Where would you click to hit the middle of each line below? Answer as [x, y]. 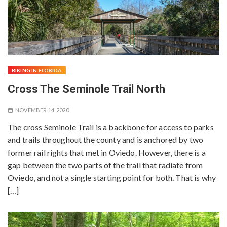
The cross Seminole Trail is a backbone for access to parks [111, 127]
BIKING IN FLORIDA [37, 71]
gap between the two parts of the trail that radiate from [105, 165]
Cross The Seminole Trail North [86, 89]
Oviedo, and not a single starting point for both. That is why [112, 178]
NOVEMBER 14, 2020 [42, 110]
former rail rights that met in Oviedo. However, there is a [107, 153]
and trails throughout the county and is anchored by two [106, 140]
